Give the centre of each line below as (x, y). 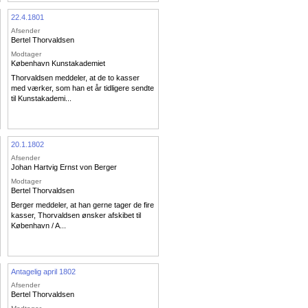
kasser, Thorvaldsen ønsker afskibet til (76, 216)
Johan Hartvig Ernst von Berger (64, 167)
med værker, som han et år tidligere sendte (82, 88)
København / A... (38, 226)
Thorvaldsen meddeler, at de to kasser (75, 78)
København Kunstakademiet (58, 63)
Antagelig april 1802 (43, 271)
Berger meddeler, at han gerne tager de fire (82, 205)
